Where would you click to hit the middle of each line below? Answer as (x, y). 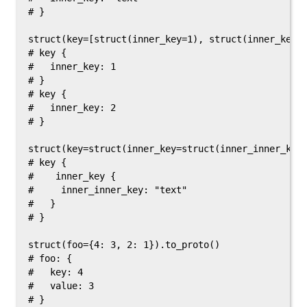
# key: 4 (56, 272)
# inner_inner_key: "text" (108, 190)
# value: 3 (61, 286)
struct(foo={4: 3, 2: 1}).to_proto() (124, 245)
